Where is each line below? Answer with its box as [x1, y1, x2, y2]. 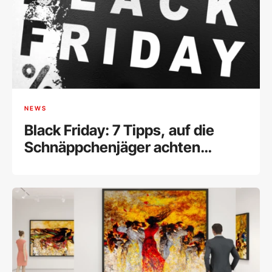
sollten [24, 155, 70, 173]
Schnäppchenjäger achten [24, 138, 200, 156]
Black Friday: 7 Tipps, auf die [24, 121, 214, 139]
